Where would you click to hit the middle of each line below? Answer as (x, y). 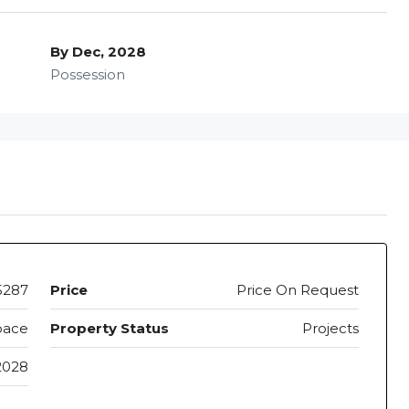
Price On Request (298, 290)
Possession (87, 75)
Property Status (109, 329)
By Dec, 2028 (98, 52)
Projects (330, 329)
